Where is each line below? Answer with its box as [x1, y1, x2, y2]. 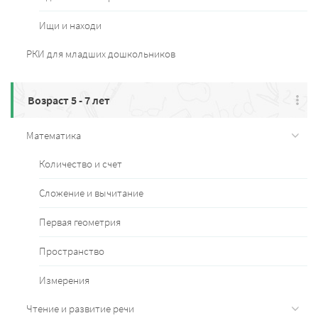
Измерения [39, 273, 89, 287]
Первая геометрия [39, 214, 121, 229]
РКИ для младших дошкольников [26, 46, 175, 60]
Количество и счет [39, 156, 122, 170]
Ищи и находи [39, 18, 102, 32]
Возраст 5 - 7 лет [28, 92, 110, 107]
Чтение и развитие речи [26, 301, 134, 315]
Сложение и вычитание [39, 185, 143, 199]
